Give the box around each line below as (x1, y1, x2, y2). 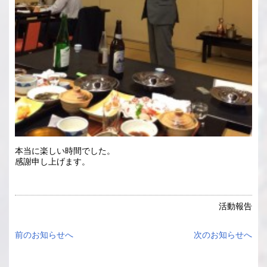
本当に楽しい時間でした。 (15, 146, 115, 156)
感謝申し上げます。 (15, 157, 90, 167)
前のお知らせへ (15, 230, 73, 240)
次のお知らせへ (194, 230, 252, 240)
